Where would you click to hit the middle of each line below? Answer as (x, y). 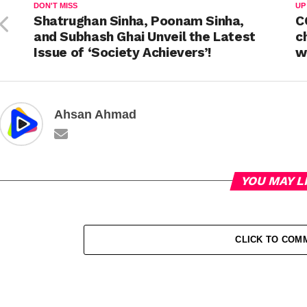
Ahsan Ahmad (95, 114)
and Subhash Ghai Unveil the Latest (145, 36)
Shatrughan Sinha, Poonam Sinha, (139, 21)
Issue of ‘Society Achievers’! (122, 52)
